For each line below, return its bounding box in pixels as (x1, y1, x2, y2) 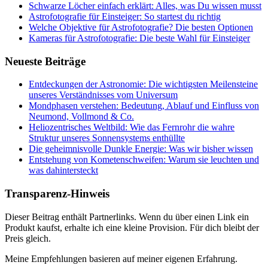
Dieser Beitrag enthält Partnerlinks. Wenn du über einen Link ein (5, 211, 249, 222)
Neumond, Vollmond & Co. (29, 111, 134, 122)
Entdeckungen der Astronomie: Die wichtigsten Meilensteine (29, 79, 258, 90)
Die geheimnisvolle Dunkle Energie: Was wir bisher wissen (29, 144, 253, 154)
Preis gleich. (5, 233, 51, 243)
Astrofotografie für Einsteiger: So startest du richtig (29, 11, 221, 22)
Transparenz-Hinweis (5, 187, 109, 200)
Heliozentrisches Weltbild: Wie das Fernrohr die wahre (29, 122, 234, 133)
